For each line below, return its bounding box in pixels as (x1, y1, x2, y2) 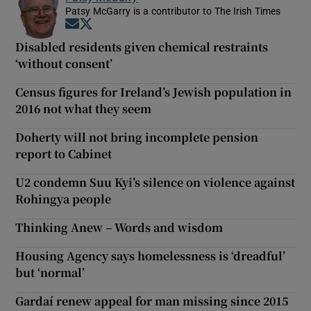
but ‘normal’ (15, 264, 85, 280)
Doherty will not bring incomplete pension (15, 128, 259, 145)
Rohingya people (15, 190, 112, 207)
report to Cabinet (15, 145, 112, 162)
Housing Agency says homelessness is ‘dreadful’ (15, 247, 286, 264)
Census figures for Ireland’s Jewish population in (15, 83, 292, 100)
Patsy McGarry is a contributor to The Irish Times (65, 6, 281, 16)
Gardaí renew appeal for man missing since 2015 (15, 292, 289, 309)
